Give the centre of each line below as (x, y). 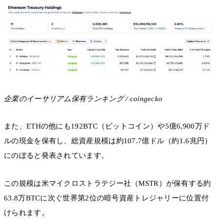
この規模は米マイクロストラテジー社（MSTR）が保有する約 (108, 183)
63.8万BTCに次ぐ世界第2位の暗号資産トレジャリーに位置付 (107, 198)
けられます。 (26, 212)
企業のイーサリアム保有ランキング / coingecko (83, 99)
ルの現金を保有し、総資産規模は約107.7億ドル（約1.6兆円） (108, 141)
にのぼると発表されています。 (56, 156)
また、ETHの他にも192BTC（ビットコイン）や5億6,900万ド (107, 126)
